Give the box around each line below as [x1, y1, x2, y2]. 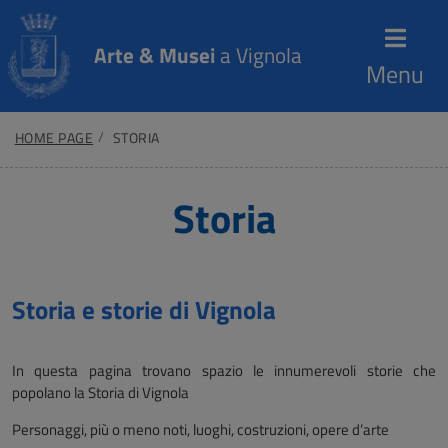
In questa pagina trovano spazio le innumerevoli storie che [12, 359, 436, 382]
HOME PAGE [14, 128, 94, 148]
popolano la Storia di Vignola [12, 381, 189, 404]
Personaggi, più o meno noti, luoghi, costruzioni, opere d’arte [12, 418, 389, 441]
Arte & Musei [93, 39, 215, 72]
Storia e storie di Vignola [12, 290, 276, 329]
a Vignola [214, 39, 302, 72]
